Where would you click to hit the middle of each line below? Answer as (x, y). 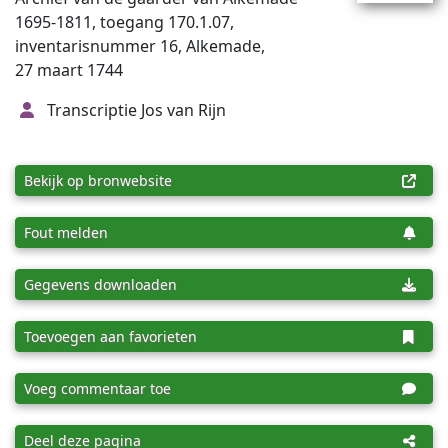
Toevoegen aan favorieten (110, 336)
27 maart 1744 (69, 70)
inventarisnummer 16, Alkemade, (140, 46)
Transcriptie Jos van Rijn (134, 110)
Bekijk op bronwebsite (98, 180)
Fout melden (66, 232)
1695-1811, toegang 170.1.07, (124, 22)
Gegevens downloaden (100, 284)
